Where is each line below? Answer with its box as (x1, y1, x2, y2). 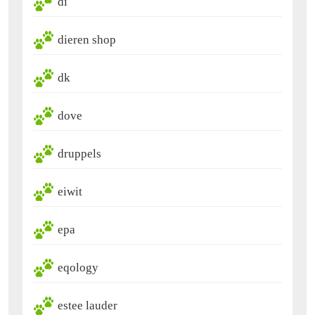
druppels (58, 146, 101, 160)
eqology (58, 260, 98, 274)
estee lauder (58, 298, 117, 312)
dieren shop (58, 32, 116, 46)
